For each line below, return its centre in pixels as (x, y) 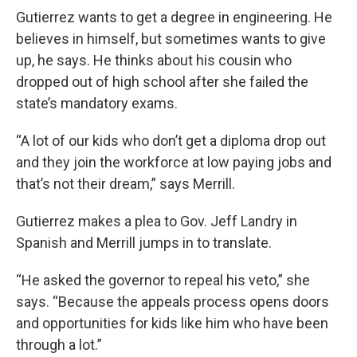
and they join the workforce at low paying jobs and (174, 163)
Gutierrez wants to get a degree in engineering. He (174, 18)
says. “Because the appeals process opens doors (173, 302)
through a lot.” (59, 345)
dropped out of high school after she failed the (162, 82)
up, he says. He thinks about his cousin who (154, 61)
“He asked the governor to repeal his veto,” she (163, 280)
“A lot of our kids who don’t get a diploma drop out (171, 141)
